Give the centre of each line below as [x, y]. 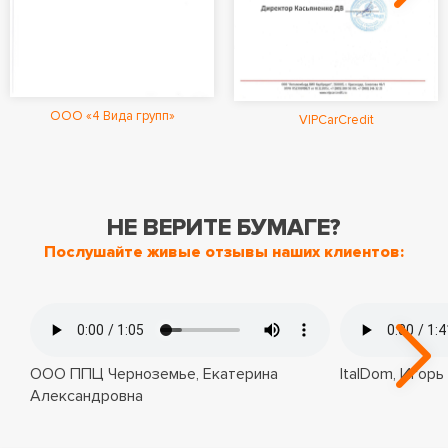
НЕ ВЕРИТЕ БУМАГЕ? [224, 228]
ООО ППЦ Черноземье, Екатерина [154, 374]
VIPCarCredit [336, 119]
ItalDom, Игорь [392, 374]
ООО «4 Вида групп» [112, 116]
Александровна [86, 396]
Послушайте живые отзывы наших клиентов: [224, 252]
